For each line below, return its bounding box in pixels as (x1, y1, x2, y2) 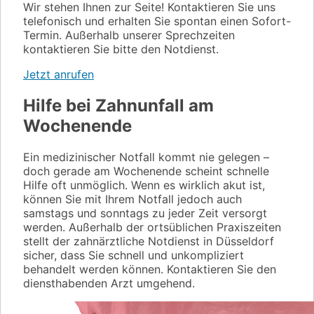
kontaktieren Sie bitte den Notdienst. (23, 42, 219, 57)
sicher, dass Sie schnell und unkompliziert (23, 248, 244, 263)
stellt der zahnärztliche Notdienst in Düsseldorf (23, 234, 274, 249)
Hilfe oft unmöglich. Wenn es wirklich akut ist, (23, 178, 265, 193)
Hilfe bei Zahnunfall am (23, 95, 214, 116)
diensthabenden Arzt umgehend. (23, 276, 195, 291)
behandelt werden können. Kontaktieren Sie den (23, 262, 276, 277)
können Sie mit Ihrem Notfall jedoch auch (23, 192, 242, 207)
